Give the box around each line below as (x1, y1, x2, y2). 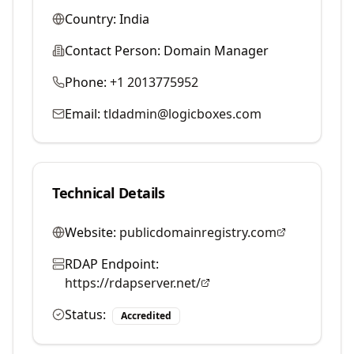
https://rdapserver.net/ (65, 274, 201, 292)
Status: (65, 306, 106, 323)
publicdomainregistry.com (119, 224, 277, 241)
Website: (65, 224, 116, 241)
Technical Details (52, 183, 165, 202)
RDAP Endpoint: (65, 255, 159, 273)
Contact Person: (65, 42, 160, 59)
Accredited (121, 309, 171, 322)
